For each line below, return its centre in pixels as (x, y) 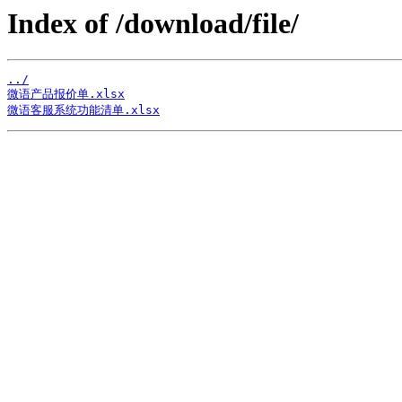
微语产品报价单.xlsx (66, 94)
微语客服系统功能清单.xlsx (83, 110)
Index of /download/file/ (153, 23)
